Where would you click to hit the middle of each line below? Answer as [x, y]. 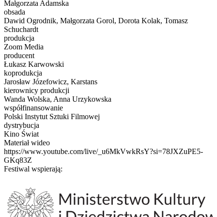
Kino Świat [21, 134]
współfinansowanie [33, 108]
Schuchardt [21, 29]
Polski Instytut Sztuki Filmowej [52, 116]
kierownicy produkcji [37, 90]
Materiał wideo [27, 142]
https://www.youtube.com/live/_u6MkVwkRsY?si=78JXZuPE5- [103, 151]
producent [19, 55]
